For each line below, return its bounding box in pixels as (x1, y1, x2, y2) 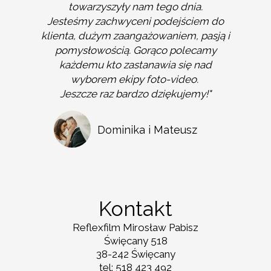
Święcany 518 (103, 235, 168, 247)
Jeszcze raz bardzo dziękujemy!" (60, 88, 211, 100)
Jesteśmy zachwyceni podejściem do (47, 15, 224, 27)
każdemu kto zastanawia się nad (59, 59, 212, 71)
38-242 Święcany (96, 248, 175, 260)
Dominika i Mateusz (97, 123, 197, 136)
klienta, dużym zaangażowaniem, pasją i (41, 30, 230, 42)
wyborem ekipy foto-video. (70, 73, 201, 85)
